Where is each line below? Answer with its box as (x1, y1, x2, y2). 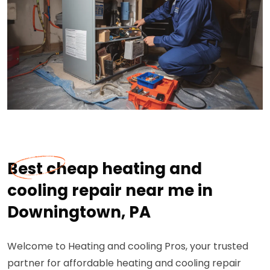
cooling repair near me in (7, 180, 213, 201)
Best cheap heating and (7, 158, 202, 180)
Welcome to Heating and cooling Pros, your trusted (7, 239, 248, 253)
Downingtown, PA (7, 201, 151, 223)
